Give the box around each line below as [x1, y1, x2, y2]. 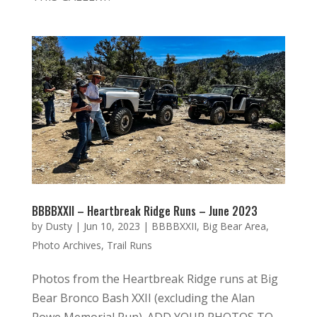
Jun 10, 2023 [83, 219, 140, 233]
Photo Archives [31, 238, 101, 252]
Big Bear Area [202, 219, 266, 233]
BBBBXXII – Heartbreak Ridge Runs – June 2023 [31, 202, 258, 219]
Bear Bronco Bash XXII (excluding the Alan [31, 289, 255, 306]
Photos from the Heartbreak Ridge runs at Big [31, 270, 278, 287]
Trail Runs [106, 238, 152, 252]
